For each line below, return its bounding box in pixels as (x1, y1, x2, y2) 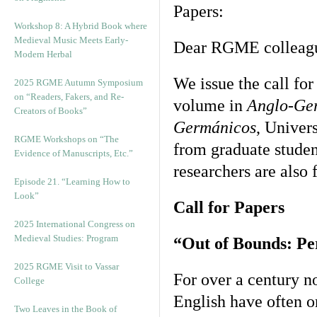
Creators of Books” (14, 105, 87, 116)
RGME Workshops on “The (14, 134, 119, 144)
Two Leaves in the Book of (14, 304, 117, 314)
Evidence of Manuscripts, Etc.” (14, 148, 133, 158)
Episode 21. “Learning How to (14, 176, 130, 187)
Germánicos (173, 118, 256, 137)
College (14, 275, 45, 286)
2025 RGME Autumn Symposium (14, 77, 143, 88)
